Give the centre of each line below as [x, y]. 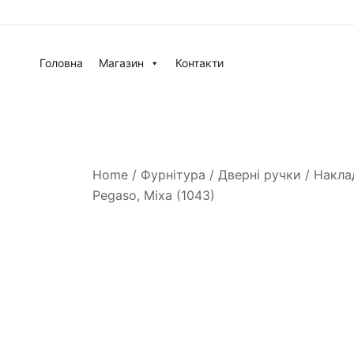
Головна [61, 63]
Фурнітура [173, 175]
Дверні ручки [260, 175]
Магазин [121, 63]
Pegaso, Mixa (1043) [154, 196]
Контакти [200, 63]
